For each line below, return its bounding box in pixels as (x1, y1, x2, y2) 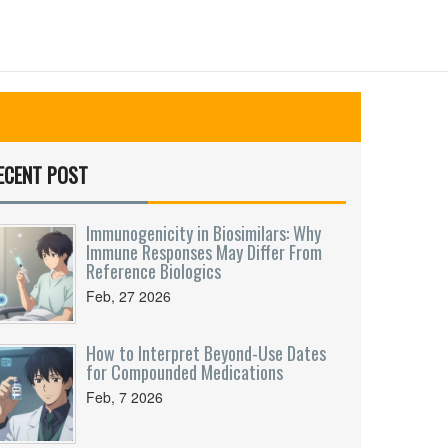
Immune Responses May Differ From (86, 239, 322, 265)
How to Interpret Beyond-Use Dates (86, 340, 326, 366)
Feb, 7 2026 (86, 387, 163, 407)
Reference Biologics (86, 258, 221, 284)
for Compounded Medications (86, 359, 283, 385)
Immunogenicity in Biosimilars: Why (86, 220, 321, 246)
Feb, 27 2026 (86, 286, 171, 306)
